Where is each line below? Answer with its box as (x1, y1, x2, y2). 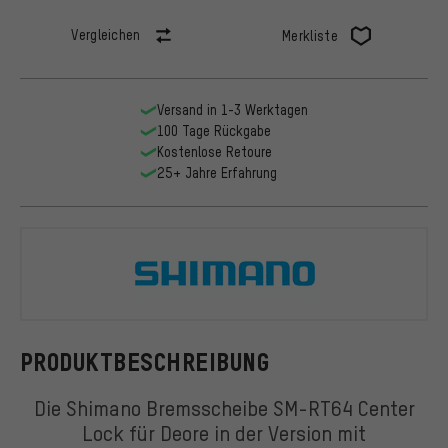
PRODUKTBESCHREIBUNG (20, 348, 270, 376)
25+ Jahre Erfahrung (156, 164, 277, 182)
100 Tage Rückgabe (156, 122, 271, 140)
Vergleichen (71, 26, 141, 44)
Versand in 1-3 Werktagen (156, 101, 308, 119)
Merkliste (282, 27, 338, 45)
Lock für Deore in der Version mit (82, 418, 366, 446)
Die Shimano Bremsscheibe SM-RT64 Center (33, 393, 415, 421)
